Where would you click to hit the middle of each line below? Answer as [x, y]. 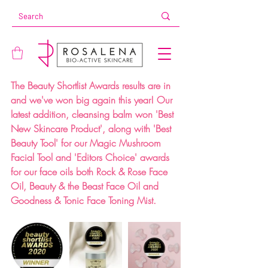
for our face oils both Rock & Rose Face [91, 172]
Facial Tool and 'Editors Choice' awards [92, 158]
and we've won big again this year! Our [93, 100]
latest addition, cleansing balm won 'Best [94, 115]
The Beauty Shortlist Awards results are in [92, 86]
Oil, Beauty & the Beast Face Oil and [86, 186]
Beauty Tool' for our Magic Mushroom [87, 143]
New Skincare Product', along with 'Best [92, 129]
